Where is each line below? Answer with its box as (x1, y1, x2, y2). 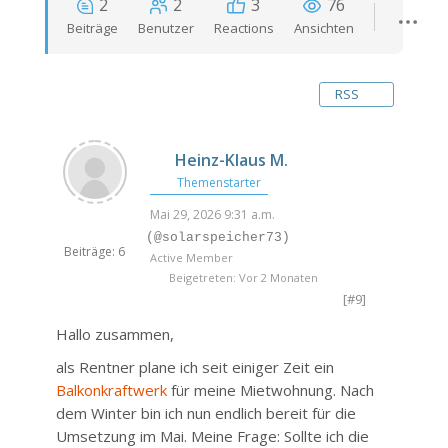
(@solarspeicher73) (145, 230, 290, 245)
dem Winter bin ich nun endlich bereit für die (55, 403, 356, 423)
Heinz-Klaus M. (175, 149, 289, 171)
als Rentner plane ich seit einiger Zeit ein (55, 357, 334, 377)
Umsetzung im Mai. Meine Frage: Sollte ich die (55, 426, 369, 446)
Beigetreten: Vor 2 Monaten (165, 270, 318, 285)
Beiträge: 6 (64, 243, 126, 260)
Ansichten (293, 19, 354, 37)
